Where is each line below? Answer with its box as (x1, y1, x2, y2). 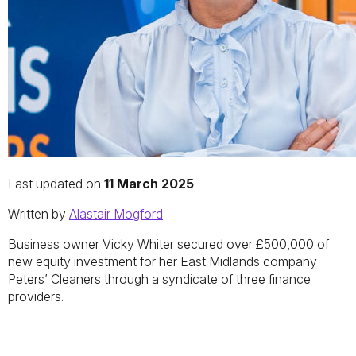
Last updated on (8, 175, 104, 192)
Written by (8, 205, 69, 222)
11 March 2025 (104, 175, 194, 192)
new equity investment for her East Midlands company (8, 253, 317, 269)
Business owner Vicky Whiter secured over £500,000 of (8, 235, 329, 252)
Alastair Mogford (69, 205, 163, 222)
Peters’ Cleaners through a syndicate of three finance (8, 270, 311, 287)
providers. (8, 288, 64, 304)
